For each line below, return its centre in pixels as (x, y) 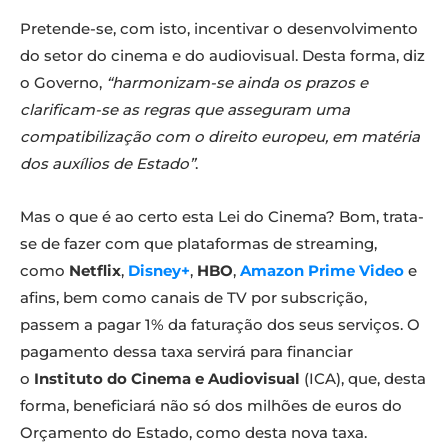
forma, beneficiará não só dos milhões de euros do (211, 406)
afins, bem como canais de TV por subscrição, (193, 298)
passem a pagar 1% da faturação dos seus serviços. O (220, 325)
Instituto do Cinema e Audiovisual (167, 379)
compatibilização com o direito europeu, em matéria (220, 137)
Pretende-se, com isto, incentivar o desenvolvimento (219, 29)
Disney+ (159, 271)
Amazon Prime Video (322, 271)
